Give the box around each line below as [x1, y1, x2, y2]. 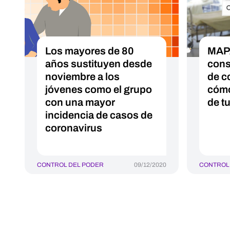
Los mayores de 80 [45, 45, 134, 56]
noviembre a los [45, 71, 120, 82]
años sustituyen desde [45, 58, 152, 69]
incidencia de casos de [45, 109, 152, 121]
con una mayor [45, 97, 115, 108]
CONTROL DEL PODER [37, 161, 104, 168]
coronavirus [45, 122, 102, 133]
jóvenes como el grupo [45, 84, 152, 95]
